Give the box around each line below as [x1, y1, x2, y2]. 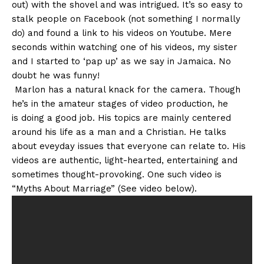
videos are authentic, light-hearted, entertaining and [12, 155, 237, 166]
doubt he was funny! [12, 70, 100, 81]
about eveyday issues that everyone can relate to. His [12, 141, 246, 152]
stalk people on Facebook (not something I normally [12, 14, 240, 25]
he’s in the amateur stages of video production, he [12, 98, 228, 110]
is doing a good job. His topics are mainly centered [12, 113, 231, 124]
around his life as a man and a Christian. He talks [12, 127, 226, 138]
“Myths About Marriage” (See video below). [12, 183, 197, 194]
